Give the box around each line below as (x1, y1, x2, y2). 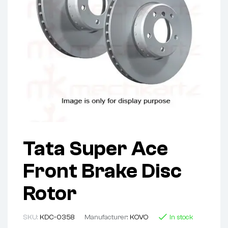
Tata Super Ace (23, 137, 168, 161)
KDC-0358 (40, 213, 74, 222)
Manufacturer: (84, 213, 130, 222)
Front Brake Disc (23, 159, 182, 183)
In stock (169, 213, 193, 222)
